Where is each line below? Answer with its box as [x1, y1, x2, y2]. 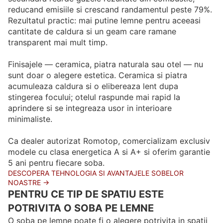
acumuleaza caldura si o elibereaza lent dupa [8, 81, 178, 91]
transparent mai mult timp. [8, 37, 108, 47]
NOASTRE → [8, 178, 49, 187]
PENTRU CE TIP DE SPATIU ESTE [8, 188, 164, 200]
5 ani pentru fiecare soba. [8, 157, 105, 168]
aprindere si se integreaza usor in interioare [8, 103, 172, 113]
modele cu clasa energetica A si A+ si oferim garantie [8, 146, 210, 157]
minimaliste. [8, 113, 52, 124]
